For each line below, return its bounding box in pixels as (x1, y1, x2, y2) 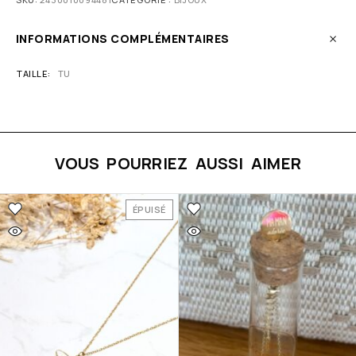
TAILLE (17, 68, 48, 80)
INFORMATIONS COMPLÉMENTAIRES (16, 31, 230, 47)
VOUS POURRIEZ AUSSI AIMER (54, 153, 302, 175)
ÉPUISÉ (132, 203, 166, 216)
